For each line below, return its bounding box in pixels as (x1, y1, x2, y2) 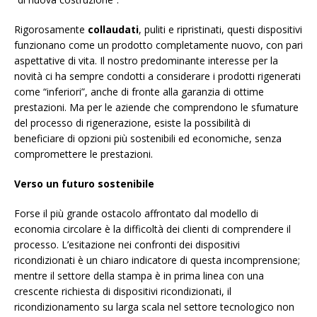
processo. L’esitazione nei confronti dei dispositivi (14, 238, 240, 252)
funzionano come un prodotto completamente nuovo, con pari (14, 38, 303, 52)
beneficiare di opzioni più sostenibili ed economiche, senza (14, 132, 282, 146)
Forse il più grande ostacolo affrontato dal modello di (14, 207, 258, 221)
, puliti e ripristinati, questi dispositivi (139, 23, 302, 37)
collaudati (88, 23, 139, 37)
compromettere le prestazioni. (14, 147, 153, 161)
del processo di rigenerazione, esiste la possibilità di (14, 116, 250, 130)
